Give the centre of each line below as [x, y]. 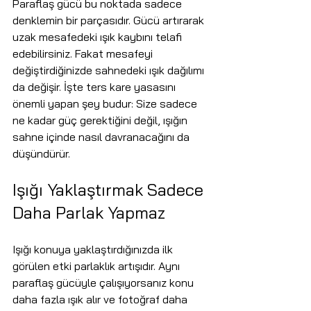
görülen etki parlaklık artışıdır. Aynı [98, 266]
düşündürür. [41, 154]
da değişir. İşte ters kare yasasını [95, 87]
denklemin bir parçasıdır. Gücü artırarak [110, 20]
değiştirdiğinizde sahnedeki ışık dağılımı [110, 70]
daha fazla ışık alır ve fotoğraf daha [101, 300]
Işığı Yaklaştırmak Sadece [110, 190]
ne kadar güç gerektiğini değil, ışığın [101, 120]
